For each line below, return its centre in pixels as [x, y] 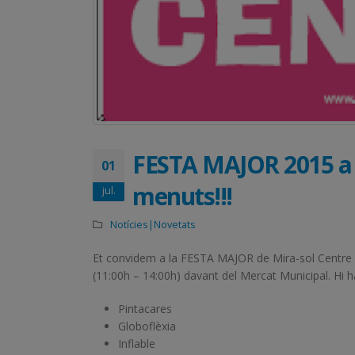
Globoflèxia [147, 326]
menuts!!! [182, 196]
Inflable [137, 343]
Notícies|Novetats [153, 224]
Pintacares [145, 308]
